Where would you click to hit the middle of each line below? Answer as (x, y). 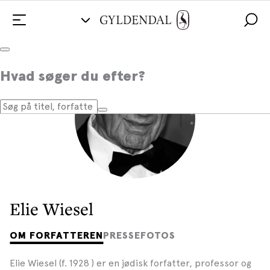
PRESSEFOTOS (139, 235)
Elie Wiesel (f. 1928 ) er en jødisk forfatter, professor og (130, 263)
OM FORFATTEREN (56, 235)
